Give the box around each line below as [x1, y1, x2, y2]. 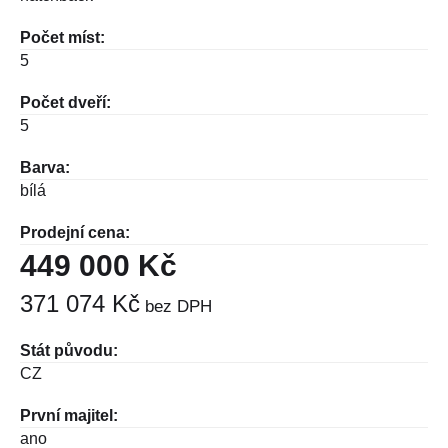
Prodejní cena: [20, 223, 130, 241]
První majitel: [20, 406, 118, 424]
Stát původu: [20, 341, 118, 359]
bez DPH [140, 296, 212, 316]
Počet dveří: [20, 93, 111, 111]
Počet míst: [20, 28, 105, 46]
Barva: [20, 158, 70, 176]
